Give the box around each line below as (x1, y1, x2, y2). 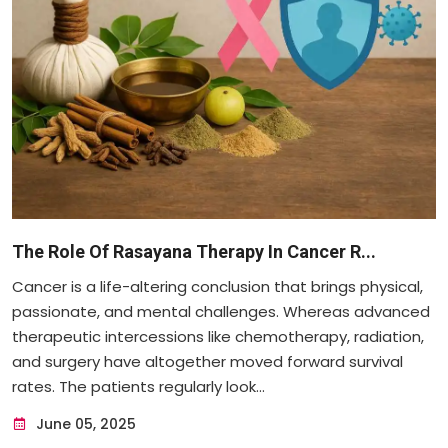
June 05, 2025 (32, 413, 136, 434)
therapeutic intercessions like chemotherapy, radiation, (12, 325, 424, 347)
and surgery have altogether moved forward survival (12, 350, 403, 372)
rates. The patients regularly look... (12, 375, 265, 397)
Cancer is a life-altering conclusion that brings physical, (12, 275, 423, 297)
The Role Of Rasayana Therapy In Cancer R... (12, 240, 376, 262)
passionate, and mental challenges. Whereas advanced (12, 300, 430, 322)
